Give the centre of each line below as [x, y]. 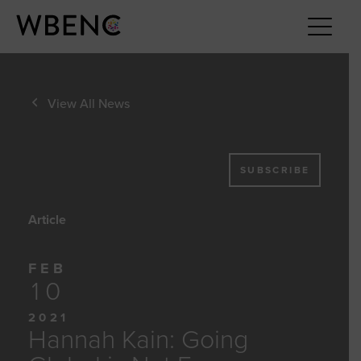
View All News [88, 104]
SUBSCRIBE [275, 170]
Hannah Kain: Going [138, 340]
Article [47, 220]
